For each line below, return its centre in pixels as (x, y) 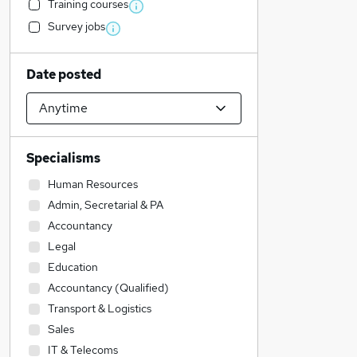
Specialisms (63, 158)
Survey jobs (76, 26)
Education (73, 267)
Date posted (64, 75)
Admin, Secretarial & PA (106, 205)
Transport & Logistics (100, 308)
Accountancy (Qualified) (108, 288)
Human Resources (93, 184)
